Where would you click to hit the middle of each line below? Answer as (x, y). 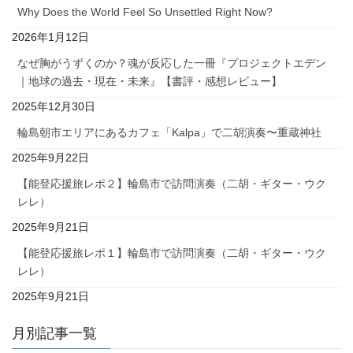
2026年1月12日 (50, 37)
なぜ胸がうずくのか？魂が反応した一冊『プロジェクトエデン (172, 63)
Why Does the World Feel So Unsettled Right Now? (145, 12)
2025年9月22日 (50, 158)
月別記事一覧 (54, 334)
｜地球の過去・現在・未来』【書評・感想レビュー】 (150, 82)
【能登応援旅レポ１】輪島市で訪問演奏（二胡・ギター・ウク (172, 253)
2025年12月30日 (54, 107)
